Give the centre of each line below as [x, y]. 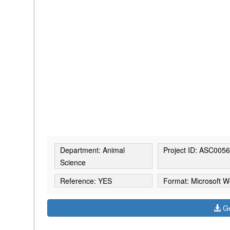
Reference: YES [86, 180]
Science [73, 162]
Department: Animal [92, 150]
